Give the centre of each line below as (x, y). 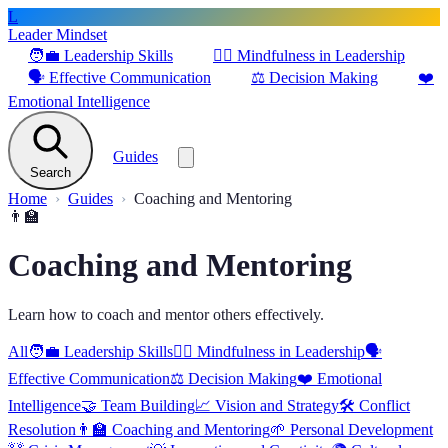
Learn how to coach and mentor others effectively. (166, 314)
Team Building (148, 405)
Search (50, 172)
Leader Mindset (57, 34)
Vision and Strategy (277, 405)
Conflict (384, 405)
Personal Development (361, 429)
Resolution (42, 429)
